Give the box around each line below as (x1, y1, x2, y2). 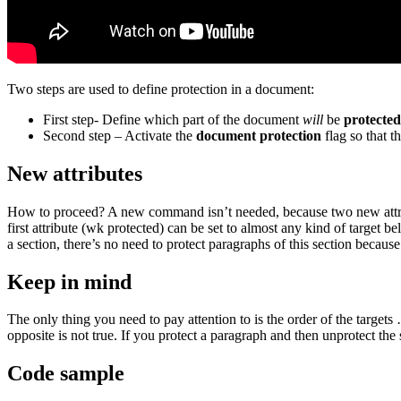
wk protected (86, 219, 159, 235)
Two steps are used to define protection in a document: (7, 81, 314, 97)
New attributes (7, 161, 142, 185)
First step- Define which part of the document (43, 111, 303, 127)
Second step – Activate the (43, 127, 196, 143)
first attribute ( (7, 219, 86, 235)
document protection (196, 127, 321, 143)
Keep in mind (7, 269, 132, 294)
